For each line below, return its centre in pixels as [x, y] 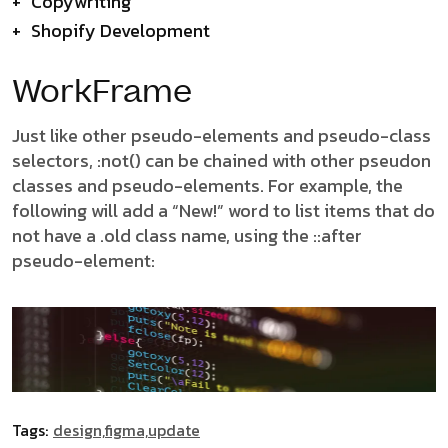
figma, [126, 430]
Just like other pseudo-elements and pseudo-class [221, 136]
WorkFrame [102, 93]
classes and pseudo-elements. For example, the [207, 186]
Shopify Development [120, 31]
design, [79, 430]
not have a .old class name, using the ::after [187, 236]
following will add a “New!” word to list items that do [223, 211]
